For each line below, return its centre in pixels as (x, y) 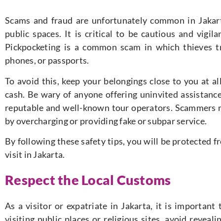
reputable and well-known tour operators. (90, 107)
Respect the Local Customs (88, 180)
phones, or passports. (47, 60)
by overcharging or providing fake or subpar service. (106, 121)
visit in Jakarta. (35, 155)
